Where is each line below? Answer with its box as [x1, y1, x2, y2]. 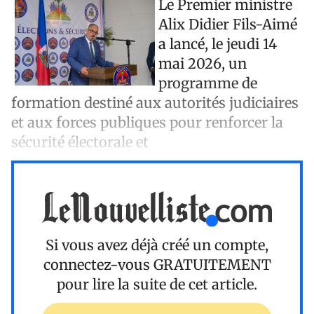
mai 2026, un [158, 54, 247, 72]
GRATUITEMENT [153, 256, 271, 274]
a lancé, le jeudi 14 [158, 34, 277, 53]
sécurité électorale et [11, 132, 149, 151]
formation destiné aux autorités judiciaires [11, 93, 299, 111]
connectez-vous [43, 256, 153, 274]
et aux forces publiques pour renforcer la [11, 113, 283, 131]
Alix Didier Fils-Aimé [158, 15, 297, 33]
